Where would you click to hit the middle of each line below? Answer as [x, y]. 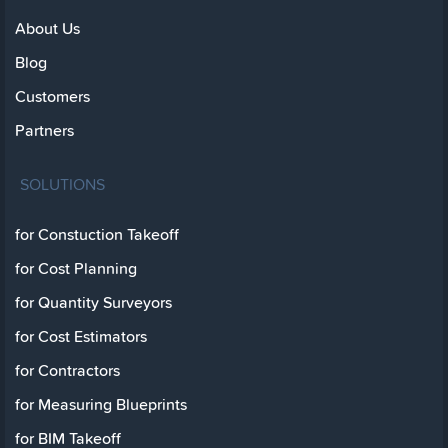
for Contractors [67, 371]
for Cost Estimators [81, 337]
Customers [52, 97]
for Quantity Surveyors [93, 303]
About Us [47, 29]
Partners [44, 131]
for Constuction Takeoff [97, 235]
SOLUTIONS [62, 184]
